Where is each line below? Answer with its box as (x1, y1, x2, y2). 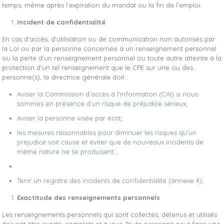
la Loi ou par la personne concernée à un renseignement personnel (2, 44, 217, 52)
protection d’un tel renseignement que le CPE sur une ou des (2, 63, 193, 71)
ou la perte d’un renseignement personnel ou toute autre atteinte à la (2, 54, 222, 62)
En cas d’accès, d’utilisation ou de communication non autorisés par (2, 35, 215, 43)
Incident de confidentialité (17, 18, 106, 26)
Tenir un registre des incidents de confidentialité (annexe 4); (17, 176, 204, 184)
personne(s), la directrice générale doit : (2, 73, 128, 81)
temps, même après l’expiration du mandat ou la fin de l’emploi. (2, 1, 202, 9)
